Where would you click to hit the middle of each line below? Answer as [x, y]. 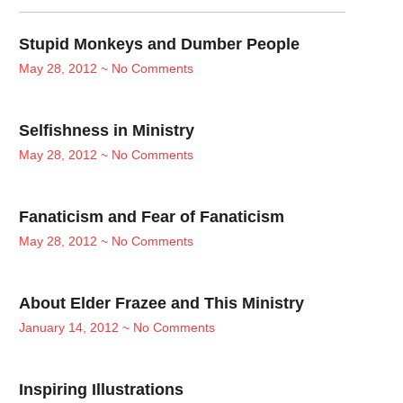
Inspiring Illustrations [102, 390]
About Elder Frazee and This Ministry [162, 304]
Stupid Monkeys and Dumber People [160, 45]
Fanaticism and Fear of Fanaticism [152, 217]
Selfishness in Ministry [107, 131]
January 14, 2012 [71, 328]
